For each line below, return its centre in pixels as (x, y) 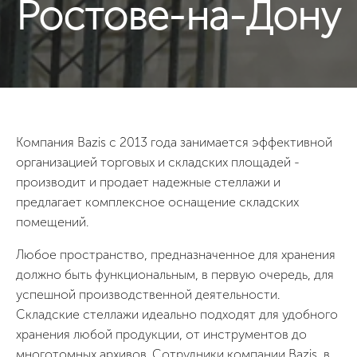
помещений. (52, 222)
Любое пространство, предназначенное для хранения (176, 255)
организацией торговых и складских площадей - (158, 162)
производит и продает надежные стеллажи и (148, 182)
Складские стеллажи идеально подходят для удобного (177, 314)
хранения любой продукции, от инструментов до (161, 334)
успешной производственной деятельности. (148, 294)
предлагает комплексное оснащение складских (157, 202)
